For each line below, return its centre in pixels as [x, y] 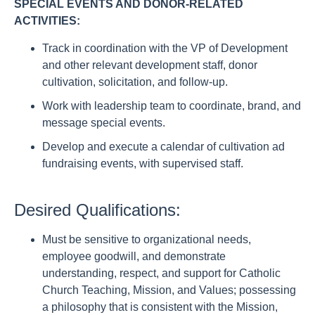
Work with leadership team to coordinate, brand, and [172, 106]
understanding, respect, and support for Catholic [161, 273]
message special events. [104, 123]
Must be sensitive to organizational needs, [147, 239]
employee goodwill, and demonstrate [134, 256]
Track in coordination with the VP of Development [165, 48]
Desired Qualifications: [97, 210]
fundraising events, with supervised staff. [143, 163]
